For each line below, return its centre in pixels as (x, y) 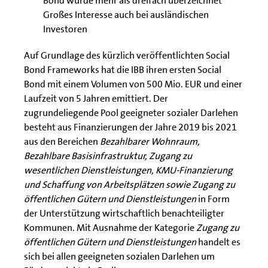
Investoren (65, 29)
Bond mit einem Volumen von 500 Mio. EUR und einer (133, 84)
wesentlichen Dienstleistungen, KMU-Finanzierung (128, 170)
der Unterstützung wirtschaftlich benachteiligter (124, 213)
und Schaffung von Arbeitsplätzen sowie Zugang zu (130, 185)
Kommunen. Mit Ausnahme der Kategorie (110, 228)
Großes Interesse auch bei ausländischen (126, 15)
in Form (213, 199)
